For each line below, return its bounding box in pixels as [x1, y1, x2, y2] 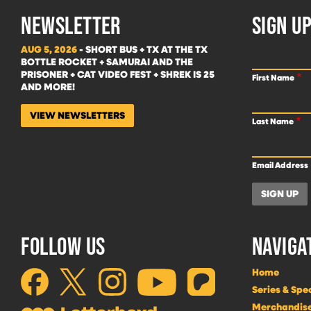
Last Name [252, 115, 294, 127]
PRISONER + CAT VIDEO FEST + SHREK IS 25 [21, 67, 215, 81]
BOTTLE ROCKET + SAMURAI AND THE [21, 55, 194, 69]
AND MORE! [21, 80, 76, 94]
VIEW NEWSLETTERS [30, 108, 126, 122]
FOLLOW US [21, 232, 106, 260]
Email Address [252, 159, 309, 171]
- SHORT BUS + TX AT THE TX [77, 42, 208, 56]
